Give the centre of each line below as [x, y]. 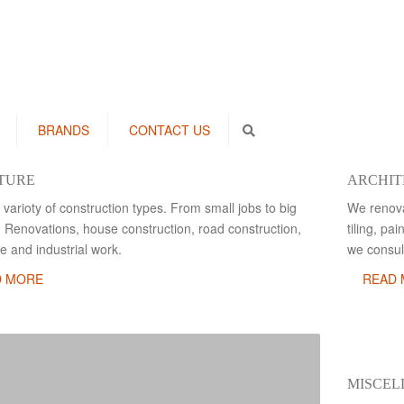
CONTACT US [170, 130]
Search [273, 130]
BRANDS [64, 130]
